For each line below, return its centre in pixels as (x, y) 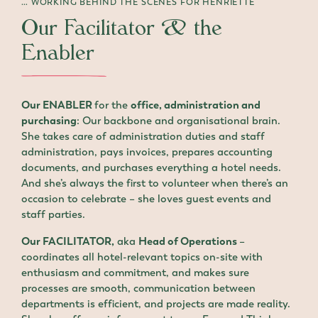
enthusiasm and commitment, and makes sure (135, 272)
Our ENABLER (58, 105)
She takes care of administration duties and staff (143, 136)
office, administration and (196, 105)
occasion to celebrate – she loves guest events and (146, 198)
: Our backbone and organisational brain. (179, 120)
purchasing (49, 120)
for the (113, 105)
